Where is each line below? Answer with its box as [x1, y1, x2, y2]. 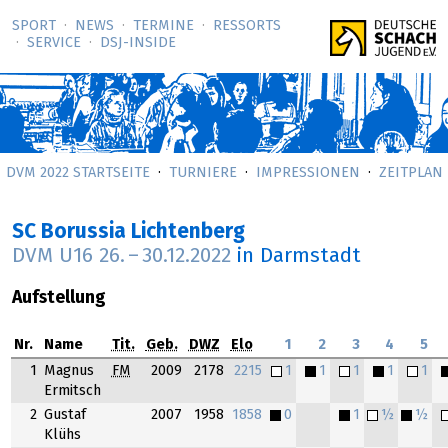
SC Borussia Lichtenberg [12, 222, 245, 243]
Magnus [43, 364, 94, 379]
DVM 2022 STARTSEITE [5, 166, 150, 180]
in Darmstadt [236, 246, 361, 267]
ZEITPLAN [378, 166, 443, 180]
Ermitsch [43, 384, 101, 399]
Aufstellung [12, 288, 106, 307]
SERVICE [27, 36, 81, 51]
